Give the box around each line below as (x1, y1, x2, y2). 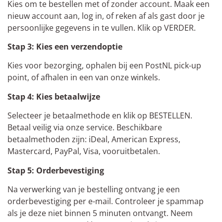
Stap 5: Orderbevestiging (7, 165, 104, 176)
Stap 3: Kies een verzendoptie (7, 41, 122, 53)
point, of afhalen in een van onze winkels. (7, 72, 160, 83)
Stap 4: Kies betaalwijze (7, 91, 100, 102)
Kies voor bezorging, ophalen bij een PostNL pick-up (7, 60, 201, 71)
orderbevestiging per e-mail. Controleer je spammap (7, 196, 204, 207)
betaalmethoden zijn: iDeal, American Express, (7, 134, 180, 145)
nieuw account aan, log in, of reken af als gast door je (7, 10, 205, 21)
